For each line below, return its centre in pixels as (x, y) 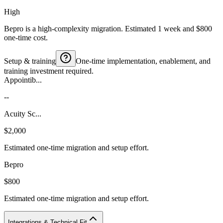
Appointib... (23, 80)
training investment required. (49, 71)
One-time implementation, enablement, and (143, 61)
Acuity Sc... (23, 113)
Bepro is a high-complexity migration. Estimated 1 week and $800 (108, 28)
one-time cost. (26, 37)
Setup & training (30, 61)
